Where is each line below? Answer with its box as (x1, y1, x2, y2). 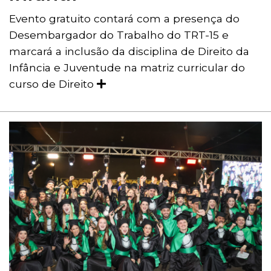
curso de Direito (9, 77, 97, 91)
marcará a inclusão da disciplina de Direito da (9, 45, 249, 58)
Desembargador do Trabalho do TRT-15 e (9, 28, 229, 42)
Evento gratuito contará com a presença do (9, 12, 240, 25)
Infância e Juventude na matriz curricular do (9, 61, 245, 74)
